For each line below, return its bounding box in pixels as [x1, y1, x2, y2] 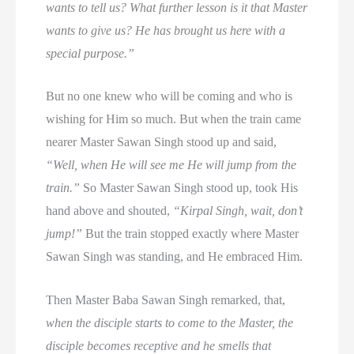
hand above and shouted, [46, 204, 174, 218]
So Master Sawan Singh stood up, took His [80, 181, 299, 195]
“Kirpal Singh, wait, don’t [173, 204, 303, 218]
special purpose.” [46, 46, 135, 60]
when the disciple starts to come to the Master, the [46, 316, 294, 330]
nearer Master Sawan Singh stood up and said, [46, 135, 277, 149]
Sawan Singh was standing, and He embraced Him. [46, 250, 303, 264]
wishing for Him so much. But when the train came [46, 112, 302, 126]
